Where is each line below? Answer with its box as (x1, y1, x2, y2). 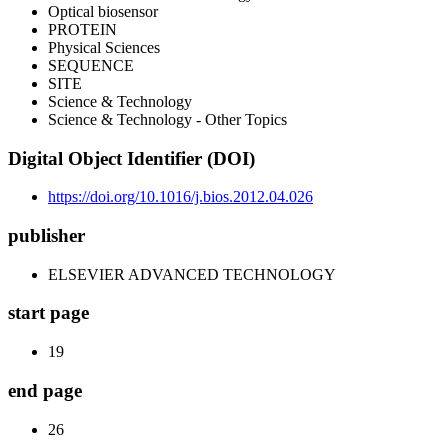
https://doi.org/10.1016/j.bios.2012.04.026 (48, 188, 313, 206)
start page (8, 302, 89, 324)
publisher (8, 225, 85, 247)
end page (8, 379, 82, 401)
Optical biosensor (48, 2, 158, 20)
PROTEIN (48, 20, 117, 38)
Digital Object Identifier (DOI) (8, 147, 255, 169)
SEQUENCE (48, 56, 134, 74)
